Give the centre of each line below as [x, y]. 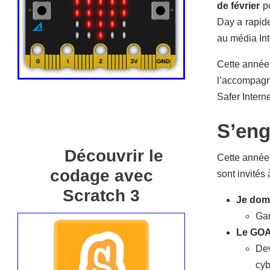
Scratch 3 [101, 196]
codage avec [101, 176]
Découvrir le [114, 156]
